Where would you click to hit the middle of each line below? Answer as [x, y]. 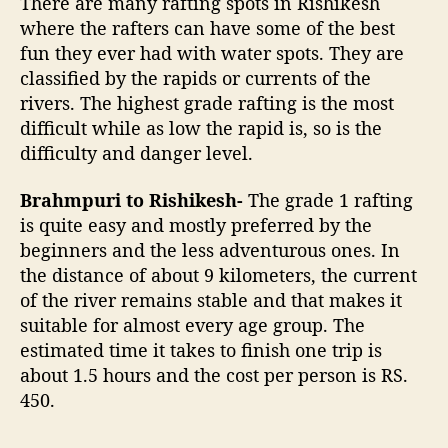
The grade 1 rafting [330, 200]
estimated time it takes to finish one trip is [201, 350]
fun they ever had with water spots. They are [212, 52]
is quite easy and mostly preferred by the [196, 225]
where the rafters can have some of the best [207, 27]
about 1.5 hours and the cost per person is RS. [214, 375]
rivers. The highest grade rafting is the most [207, 102]
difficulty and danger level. [136, 152]
